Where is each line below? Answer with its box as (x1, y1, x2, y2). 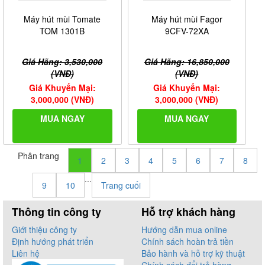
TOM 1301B (40, 25, 85, 37)
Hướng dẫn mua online (141, 224, 227, 236)
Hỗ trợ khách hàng (141, 204, 235, 220)
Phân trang (18, 150, 59, 162)
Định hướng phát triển (12, 235, 93, 248)
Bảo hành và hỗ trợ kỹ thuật (141, 247, 245, 260)
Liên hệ (12, 247, 40, 260)
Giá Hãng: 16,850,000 (144, 56, 230, 68)
